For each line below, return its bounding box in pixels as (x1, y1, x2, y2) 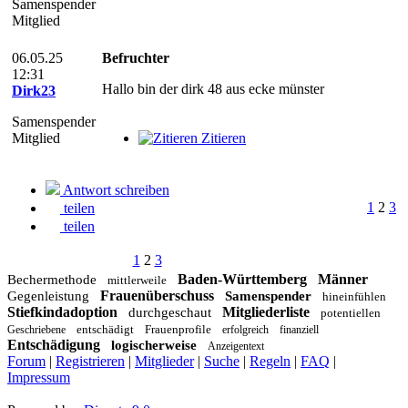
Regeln (250, 353, 291, 369)
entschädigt (76, 322, 134, 336)
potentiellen (321, 306, 381, 320)
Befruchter (102, 50, 169, 66)
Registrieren (56, 353, 125, 369)
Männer (318, 271, 368, 287)
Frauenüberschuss (100, 288, 214, 303)
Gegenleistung (7, 289, 89, 303)
